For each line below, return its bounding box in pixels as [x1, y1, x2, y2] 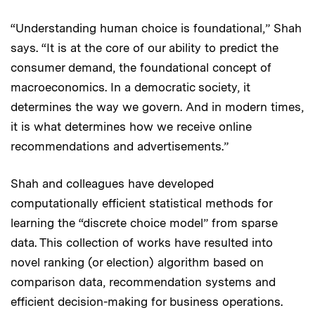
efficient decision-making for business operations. [11, 294, 283, 309]
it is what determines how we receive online [11, 119, 252, 134]
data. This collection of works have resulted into [11, 235, 273, 250]
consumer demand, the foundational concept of [11, 60, 271, 75]
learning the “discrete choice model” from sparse [11, 215, 278, 230]
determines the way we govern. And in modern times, [11, 99, 304, 114]
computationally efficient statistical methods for [11, 195, 272, 210]
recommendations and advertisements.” [11, 139, 229, 153]
